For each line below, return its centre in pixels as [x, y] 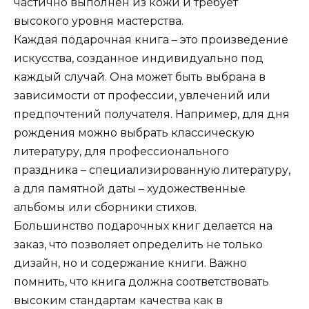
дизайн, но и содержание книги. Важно [130, 263]
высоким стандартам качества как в [118, 300]
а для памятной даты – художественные [130, 188]
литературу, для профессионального [121, 151]
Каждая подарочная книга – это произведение [151, 39]
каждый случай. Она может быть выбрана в [140, 77]
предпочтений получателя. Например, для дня [152, 114]
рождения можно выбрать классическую [134, 132]
